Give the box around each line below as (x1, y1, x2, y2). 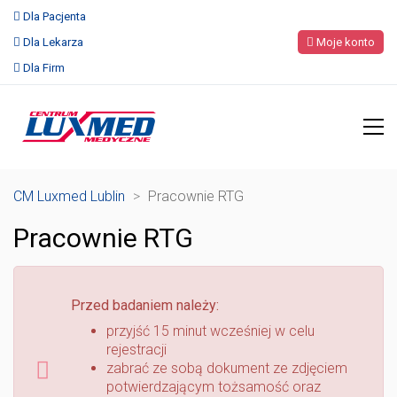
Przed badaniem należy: (71, 297, 219, 314)
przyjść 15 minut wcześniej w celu (106, 322, 315, 339)
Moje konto (314, 35, 375, 49)
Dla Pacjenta (23, 10, 86, 23)
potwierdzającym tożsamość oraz (106, 378, 321, 395)
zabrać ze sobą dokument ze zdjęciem (106, 359, 347, 377)
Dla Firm (23, 61, 65, 74)
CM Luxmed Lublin (13, 188, 125, 205)
